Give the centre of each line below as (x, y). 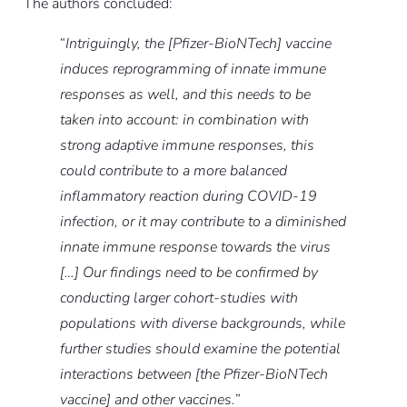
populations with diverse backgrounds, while (202, 324)
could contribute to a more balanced (173, 171)
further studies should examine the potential (200, 349)
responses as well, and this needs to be (185, 95)
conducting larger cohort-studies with (179, 298)
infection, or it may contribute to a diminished (203, 222)
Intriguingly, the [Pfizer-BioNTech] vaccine (198, 44)
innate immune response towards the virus (195, 248)
